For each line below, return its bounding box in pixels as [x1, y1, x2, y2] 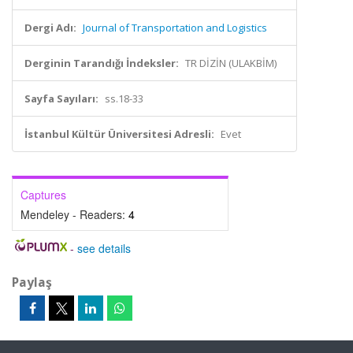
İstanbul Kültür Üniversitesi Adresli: [24, 127, 214, 141]
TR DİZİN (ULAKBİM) [185, 56, 277, 70]
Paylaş [12, 273, 52, 291]
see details [76, 240, 131, 256]
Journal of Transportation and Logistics [83, 20, 267, 35]
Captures [20, 187, 66, 203]
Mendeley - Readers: [20, 206, 128, 222]
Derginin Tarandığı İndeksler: [24, 56, 179, 70]
